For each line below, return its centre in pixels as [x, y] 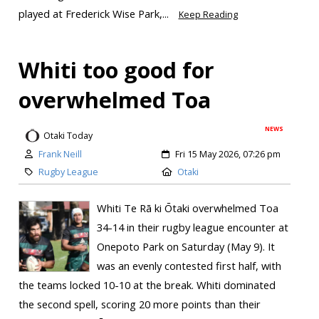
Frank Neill [60, 155]
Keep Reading [208, 14]
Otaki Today [68, 135]
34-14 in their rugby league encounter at [192, 228]
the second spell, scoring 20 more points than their [139, 304]
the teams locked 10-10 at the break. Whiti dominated [147, 285]
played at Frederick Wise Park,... [95, 13]
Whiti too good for [116, 69]
